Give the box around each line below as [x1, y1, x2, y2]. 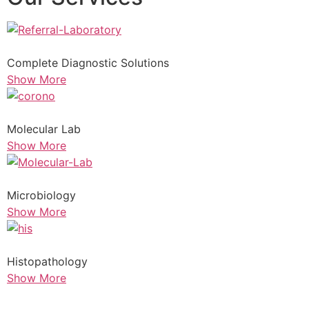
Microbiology [7, 188, 76, 203]
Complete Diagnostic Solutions [7, 56, 169, 70]
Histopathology [7, 255, 88, 269]
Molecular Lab [7, 122, 81, 137]
